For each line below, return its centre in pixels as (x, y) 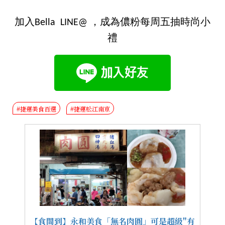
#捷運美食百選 (37, 108)
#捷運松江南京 (90, 108)
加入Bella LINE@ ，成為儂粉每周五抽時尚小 (113, 22)
